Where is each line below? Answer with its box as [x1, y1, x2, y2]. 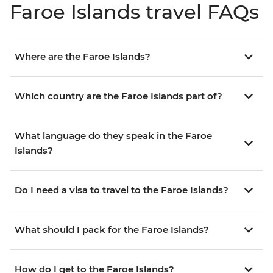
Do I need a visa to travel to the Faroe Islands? [15, 183, 229, 196]
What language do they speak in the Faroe [15, 129, 212, 141]
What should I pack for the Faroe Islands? [15, 223, 209, 235]
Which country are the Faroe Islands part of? [15, 90, 222, 102]
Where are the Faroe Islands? [15, 50, 151, 62]
